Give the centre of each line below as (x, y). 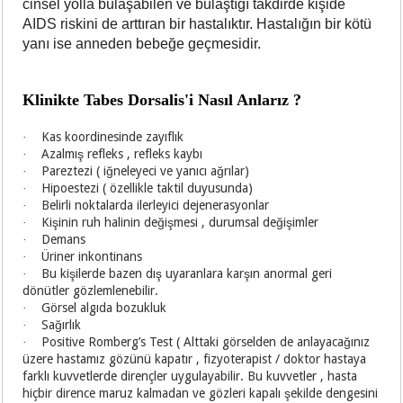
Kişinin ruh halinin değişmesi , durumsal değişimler (180, 222)
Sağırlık (62, 324)
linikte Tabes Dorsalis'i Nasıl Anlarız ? (169, 99)
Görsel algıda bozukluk (104, 307)
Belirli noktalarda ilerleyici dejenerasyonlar (156, 205)
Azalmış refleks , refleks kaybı (122, 153)
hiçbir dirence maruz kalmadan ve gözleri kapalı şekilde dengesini (201, 393)
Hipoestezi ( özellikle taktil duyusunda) (148, 188)
